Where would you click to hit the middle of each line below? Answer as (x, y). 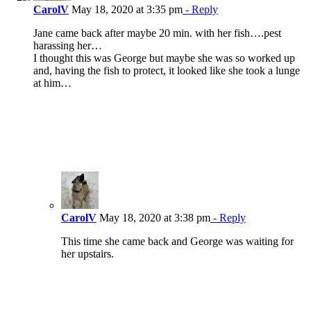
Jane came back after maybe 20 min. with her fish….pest (157, 33)
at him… (52, 83)
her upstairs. (87, 254)
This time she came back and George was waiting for (177, 242)
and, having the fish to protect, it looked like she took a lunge (167, 71)
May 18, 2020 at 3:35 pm (126, 10)
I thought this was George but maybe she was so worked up (164, 58)
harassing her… (68, 46)
